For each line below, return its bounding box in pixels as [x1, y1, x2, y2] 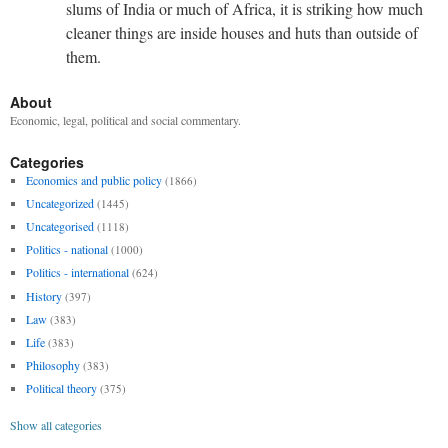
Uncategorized [25, 194, 94, 211]
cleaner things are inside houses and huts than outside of [66, 21, 418, 43]
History [25, 287, 62, 304]
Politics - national [25, 241, 108, 258]
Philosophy [25, 357, 80, 374]
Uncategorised [25, 218, 94, 235]
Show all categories [10, 417, 102, 434]
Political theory [25, 380, 97, 397]
